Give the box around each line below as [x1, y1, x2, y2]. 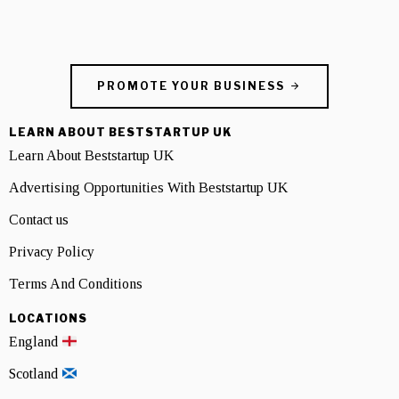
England [9, 334, 61, 350]
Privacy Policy [9, 244, 94, 260]
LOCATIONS [9, 312, 87, 326]
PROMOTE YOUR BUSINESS [97, 79, 285, 94]
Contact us [9, 212, 69, 228]
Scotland [9, 366, 61, 382]
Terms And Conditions [9, 276, 142, 292]
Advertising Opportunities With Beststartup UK [9, 180, 288, 196]
